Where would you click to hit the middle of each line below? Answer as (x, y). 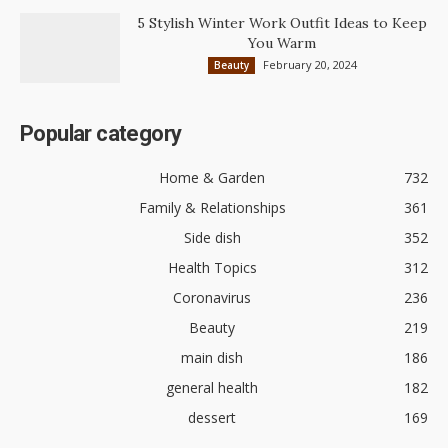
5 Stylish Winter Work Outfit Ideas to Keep (282, 23)
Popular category (101, 134)
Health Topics (212, 268)
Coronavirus (212, 298)
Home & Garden (212, 178)
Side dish (212, 238)
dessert (212, 418)
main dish (212, 358)
